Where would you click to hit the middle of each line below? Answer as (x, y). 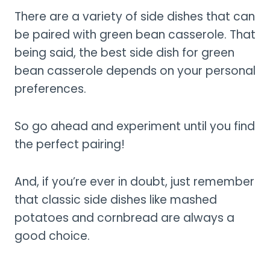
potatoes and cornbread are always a (124, 218)
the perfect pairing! (70, 144)
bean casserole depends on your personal (135, 71)
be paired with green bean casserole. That (135, 34)
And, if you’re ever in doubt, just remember (134, 181)
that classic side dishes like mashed (116, 199)
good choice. (52, 236)
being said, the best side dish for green (124, 52)
